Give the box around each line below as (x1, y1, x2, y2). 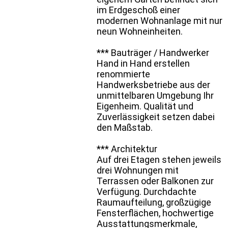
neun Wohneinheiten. (97, 25, 183, 37)
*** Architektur (97, 143, 157, 154)
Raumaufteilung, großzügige (97, 196, 211, 208)
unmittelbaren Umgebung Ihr (97, 90, 214, 101)
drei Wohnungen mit (97, 164, 179, 176)
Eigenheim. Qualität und (97, 100, 193, 111)
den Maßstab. (97, 122, 153, 133)
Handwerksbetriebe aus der (97, 79, 210, 90)
